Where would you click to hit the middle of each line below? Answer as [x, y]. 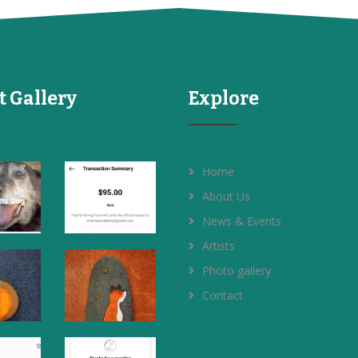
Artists [218, 246]
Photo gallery [236, 271]
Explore [223, 99]
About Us [226, 197]
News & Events [241, 221]
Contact [222, 296]
